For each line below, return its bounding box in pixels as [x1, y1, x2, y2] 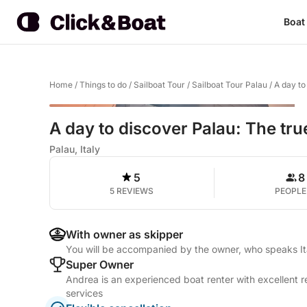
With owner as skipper [66, 228, 183, 241]
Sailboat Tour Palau [192, 79, 267, 90]
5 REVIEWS [110, 186, 154, 196]
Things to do [79, 79, 127, 90]
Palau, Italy [49, 143, 100, 155]
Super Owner [66, 258, 134, 271]
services [66, 287, 103, 299]
